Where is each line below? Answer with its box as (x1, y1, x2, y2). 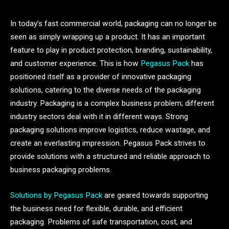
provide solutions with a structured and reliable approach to (10, 152, 210, 161)
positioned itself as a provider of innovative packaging (10, 72, 191, 81)
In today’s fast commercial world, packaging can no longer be (10, 19, 217, 28)
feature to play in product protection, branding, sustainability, (10, 45, 212, 55)
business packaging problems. (10, 165, 111, 174)
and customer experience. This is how (10, 59, 141, 68)
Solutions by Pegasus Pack (10, 190, 102, 200)
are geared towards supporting (102, 190, 208, 200)
